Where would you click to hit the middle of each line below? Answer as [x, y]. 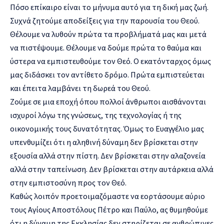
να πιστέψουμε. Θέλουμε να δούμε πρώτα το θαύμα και [106, 47]
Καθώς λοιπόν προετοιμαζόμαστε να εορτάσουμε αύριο [107, 196]
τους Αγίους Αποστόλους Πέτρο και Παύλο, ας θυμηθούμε [109, 209]
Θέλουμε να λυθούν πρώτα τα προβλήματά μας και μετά [108, 34]
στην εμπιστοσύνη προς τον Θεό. [68, 182]
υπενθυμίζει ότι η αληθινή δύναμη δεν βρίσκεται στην [104, 142]
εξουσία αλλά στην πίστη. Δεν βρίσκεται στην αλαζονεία [108, 155]
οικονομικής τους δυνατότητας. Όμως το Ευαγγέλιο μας [107, 128]
